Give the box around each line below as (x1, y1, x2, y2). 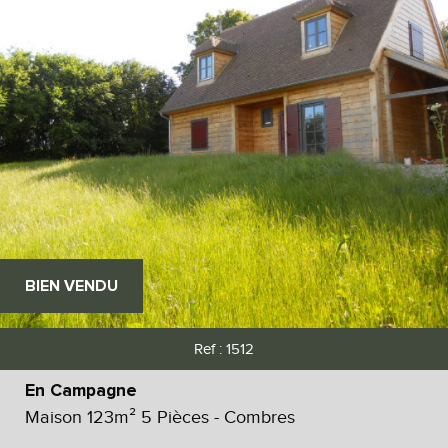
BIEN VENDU (25, 277, 118, 294)
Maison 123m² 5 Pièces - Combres (25, 406, 295, 427)
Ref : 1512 (194, 340, 254, 357)
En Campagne (25, 381, 137, 400)
